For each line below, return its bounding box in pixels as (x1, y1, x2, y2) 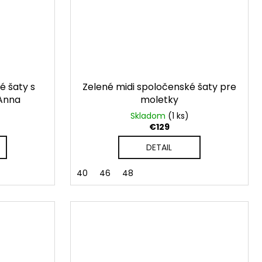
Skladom (130, 110, 168, 122)
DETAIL (146, 142, 173, 154)
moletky (140, 93, 178, 107)
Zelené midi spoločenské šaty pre (82, 80, 236, 94)
